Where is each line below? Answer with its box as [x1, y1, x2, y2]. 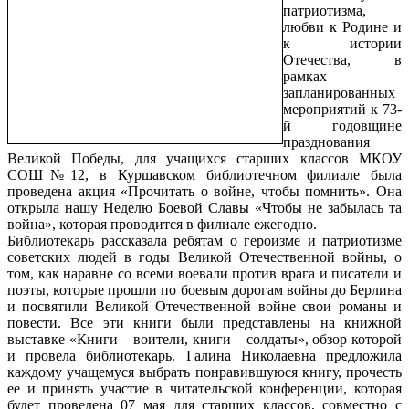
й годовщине [283, 117, 402, 133]
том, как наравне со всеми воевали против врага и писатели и [7, 265, 402, 281]
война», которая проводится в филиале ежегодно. [7, 215, 317, 232]
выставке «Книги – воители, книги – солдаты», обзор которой [7, 330, 402, 347]
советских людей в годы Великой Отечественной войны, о [7, 248, 402, 265]
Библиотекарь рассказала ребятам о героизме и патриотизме [7, 232, 402, 248]
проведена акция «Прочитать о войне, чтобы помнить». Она [7, 183, 402, 199]
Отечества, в [283, 51, 402, 68]
